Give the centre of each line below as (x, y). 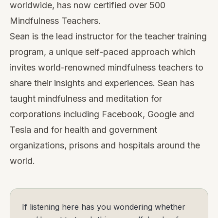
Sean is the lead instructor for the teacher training (108, 36)
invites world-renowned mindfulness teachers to (107, 67)
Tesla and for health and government (83, 129)
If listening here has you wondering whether (104, 207)
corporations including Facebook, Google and (102, 114)
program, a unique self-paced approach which (103, 52)
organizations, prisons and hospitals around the (105, 145)
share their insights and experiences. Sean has (102, 83)
